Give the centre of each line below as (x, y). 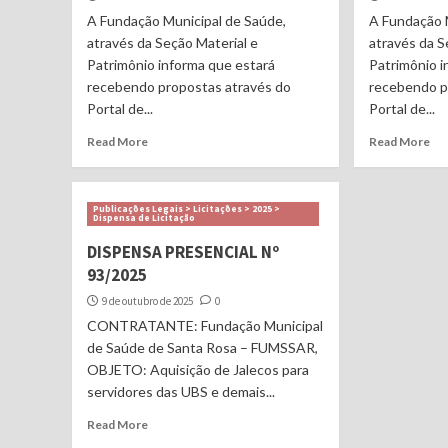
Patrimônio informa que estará (181, 64)
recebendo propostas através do (189, 86)
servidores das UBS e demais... (181, 391)
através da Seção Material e (172, 42)
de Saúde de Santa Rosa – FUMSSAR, (202, 347)
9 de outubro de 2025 (147, 300)
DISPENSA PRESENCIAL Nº (183, 251)
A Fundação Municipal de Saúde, (186, 20)
